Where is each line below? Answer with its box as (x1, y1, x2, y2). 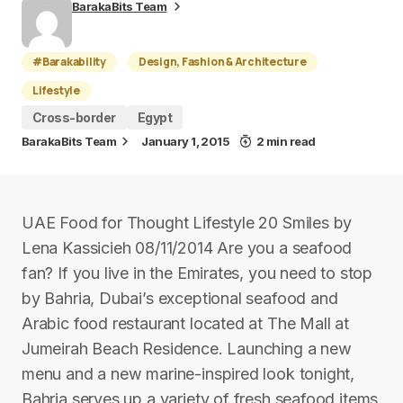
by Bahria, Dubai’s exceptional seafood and (22, 289, 338, 308)
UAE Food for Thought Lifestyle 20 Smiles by (22, 213, 353, 232)
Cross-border (32, 110, 116, 125)
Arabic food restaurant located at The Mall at (22, 314, 349, 333)
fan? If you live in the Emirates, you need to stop (22, 264, 373, 282)
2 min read (255, 134, 316, 148)
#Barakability (32, 54, 106, 69)
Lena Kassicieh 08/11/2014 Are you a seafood (22, 238, 353, 257)
